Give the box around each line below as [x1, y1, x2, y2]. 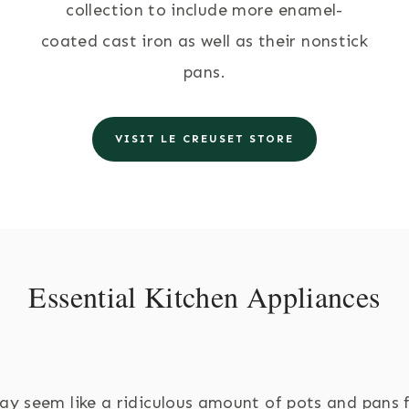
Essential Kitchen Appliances [28, 276, 381, 316]
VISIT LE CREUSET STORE [114, 131, 294, 145]
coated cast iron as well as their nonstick [40, 30, 369, 51]
